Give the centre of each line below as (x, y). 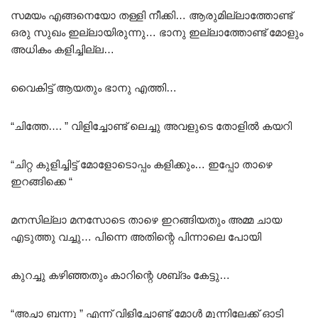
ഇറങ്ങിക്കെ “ (42, 181)
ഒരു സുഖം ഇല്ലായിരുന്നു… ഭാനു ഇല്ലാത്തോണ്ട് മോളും (157, 32)
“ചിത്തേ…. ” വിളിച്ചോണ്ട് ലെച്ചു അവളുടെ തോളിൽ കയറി (151, 126)
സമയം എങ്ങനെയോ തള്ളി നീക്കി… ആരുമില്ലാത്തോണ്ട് (152, 15)
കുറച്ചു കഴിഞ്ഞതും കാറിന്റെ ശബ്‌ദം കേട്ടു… (120, 275)
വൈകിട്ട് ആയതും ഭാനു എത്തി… (94, 87)
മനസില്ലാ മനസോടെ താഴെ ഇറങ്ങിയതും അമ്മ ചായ (146, 219)
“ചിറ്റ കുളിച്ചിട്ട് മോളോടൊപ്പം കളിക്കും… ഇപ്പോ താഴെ (142, 164)
